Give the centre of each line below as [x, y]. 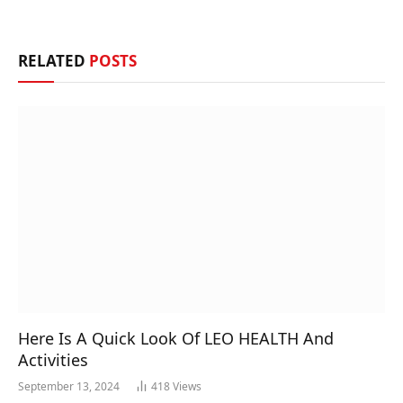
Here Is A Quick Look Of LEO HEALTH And [176, 338]
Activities [53, 359]
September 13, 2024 [69, 386]
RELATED [54, 61]
